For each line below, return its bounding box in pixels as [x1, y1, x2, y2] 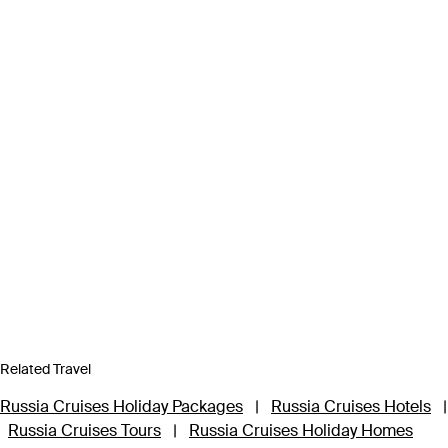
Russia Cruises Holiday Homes [189, 420, 413, 441]
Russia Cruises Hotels [271, 396, 431, 417]
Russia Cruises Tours [8, 420, 161, 441]
